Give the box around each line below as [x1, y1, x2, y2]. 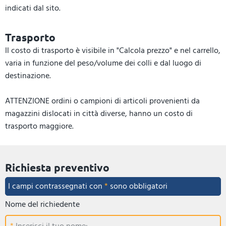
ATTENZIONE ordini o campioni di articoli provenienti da [5, 94, 200, 107]
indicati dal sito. [5, 1, 61, 15]
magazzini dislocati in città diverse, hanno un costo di [5, 106, 193, 120]
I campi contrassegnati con [8, 179, 104, 193]
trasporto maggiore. [5, 119, 74, 133]
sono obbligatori [108, 179, 167, 193]
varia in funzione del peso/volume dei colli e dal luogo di [5, 56, 201, 70]
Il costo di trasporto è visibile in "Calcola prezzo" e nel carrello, [5, 43, 220, 57]
